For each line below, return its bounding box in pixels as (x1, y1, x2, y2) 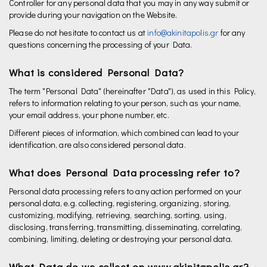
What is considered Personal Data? (9, 66, 185, 79)
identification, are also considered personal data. (9, 139, 186, 150)
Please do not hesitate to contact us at (9, 27, 148, 38)
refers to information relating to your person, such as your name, (9, 97, 241, 108)
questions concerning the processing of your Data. (9, 39, 193, 50)
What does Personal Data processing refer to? (9, 166, 240, 179)
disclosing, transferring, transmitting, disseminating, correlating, (9, 221, 243, 232)
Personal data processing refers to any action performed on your (9, 185, 241, 197)
